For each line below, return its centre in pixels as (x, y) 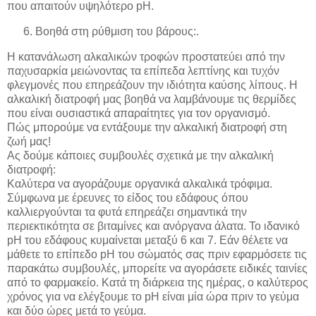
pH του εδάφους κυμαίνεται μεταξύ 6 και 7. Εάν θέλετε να (147, 241)
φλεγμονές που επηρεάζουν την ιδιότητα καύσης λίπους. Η (152, 85)
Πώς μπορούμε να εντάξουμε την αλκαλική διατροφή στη (147, 128)
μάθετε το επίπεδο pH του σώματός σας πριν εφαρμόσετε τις (157, 255)
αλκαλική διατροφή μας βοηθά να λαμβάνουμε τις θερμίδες (152, 99)
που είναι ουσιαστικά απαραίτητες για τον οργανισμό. (139, 114)
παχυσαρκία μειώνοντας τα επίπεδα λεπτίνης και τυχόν (143, 71)
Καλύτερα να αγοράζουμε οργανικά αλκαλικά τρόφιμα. (140, 184)
